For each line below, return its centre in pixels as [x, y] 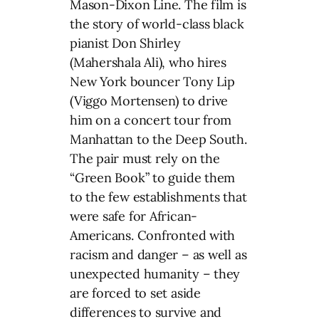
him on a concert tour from [151, 120]
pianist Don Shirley [125, 43]
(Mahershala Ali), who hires [148, 62]
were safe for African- [134, 216]
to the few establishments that [158, 197]
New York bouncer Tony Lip [152, 81]
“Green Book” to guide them [153, 177]
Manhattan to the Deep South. [158, 139]
